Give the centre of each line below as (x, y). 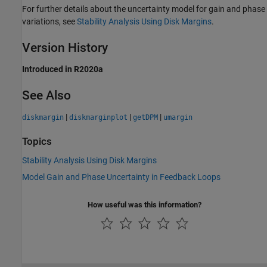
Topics (37, 142)
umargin (178, 118)
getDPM (145, 118)
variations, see (49, 21)
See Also (46, 96)
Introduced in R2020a (63, 69)
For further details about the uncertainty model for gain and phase (144, 9)
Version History (65, 47)
